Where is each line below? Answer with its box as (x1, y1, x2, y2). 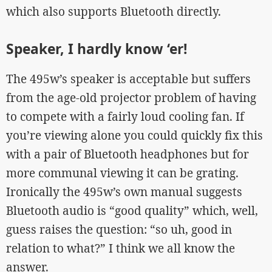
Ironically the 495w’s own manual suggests (6, 184, 242, 200)
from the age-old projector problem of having (6, 90, 256, 106)
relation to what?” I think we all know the (6, 240, 235, 256)
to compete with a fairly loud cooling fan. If (6, 109, 244, 124)
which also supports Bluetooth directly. (6, 4, 221, 19)
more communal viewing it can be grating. (6, 165, 239, 181)
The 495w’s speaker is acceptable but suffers (6, 71, 251, 87)
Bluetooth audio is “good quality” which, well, (6, 203, 258, 219)
